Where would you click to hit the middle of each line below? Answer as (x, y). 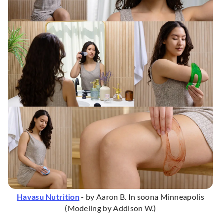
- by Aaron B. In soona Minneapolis (142, 197)
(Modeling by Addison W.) (110, 208)
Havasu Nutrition (48, 197)
